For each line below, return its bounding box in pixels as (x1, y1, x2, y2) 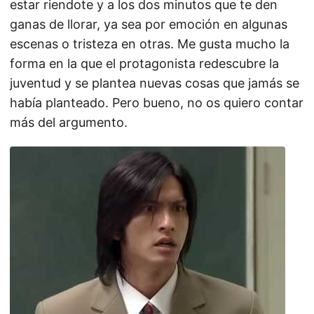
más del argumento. (10, 115, 128, 130)
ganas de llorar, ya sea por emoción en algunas (10, 17, 287, 32)
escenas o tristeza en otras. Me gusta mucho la (10, 36, 289, 51)
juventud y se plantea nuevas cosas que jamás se (10, 76, 299, 90)
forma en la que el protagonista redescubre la (10, 56, 279, 71)
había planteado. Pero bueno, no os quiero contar (10, 95, 303, 110)
